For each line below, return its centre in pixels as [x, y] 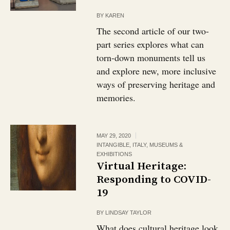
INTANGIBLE [113, 145]
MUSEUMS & [166, 145]
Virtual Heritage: [142, 166]
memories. [116, 98]
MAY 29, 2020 [114, 136]
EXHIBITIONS [114, 154]
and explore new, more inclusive [157, 71]
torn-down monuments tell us [151, 57]
